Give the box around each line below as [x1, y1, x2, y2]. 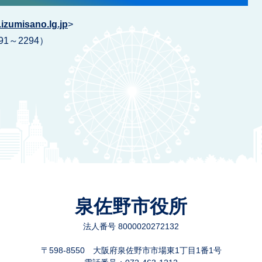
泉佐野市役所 [75, 196, 187, 218]
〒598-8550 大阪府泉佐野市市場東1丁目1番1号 [40, 246, 222, 256]
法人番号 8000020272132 [83, 222, 179, 232]
